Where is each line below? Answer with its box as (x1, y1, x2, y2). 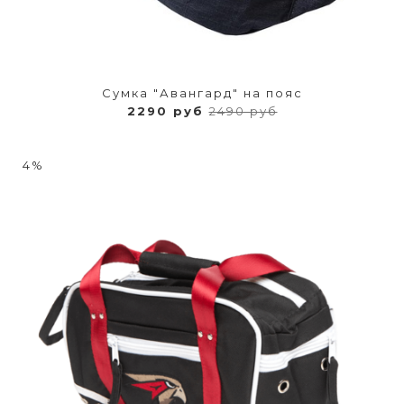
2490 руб (208, 103, 278, 118)
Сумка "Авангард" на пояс (101, 85, 303, 100)
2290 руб (126, 103, 209, 118)
